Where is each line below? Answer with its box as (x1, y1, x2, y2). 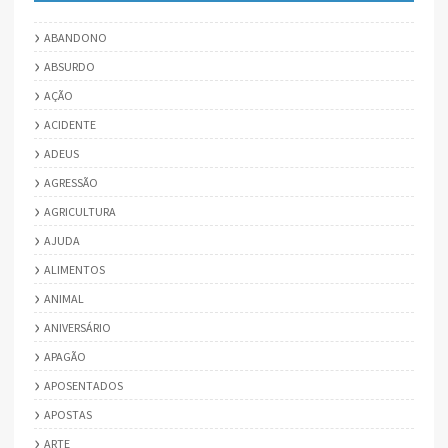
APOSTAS (44, 406, 92, 422)
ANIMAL (44, 290, 84, 306)
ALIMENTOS (44, 261, 105, 277)
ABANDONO (44, 29, 107, 45)
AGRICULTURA (44, 203, 116, 219)
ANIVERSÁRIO (44, 319, 111, 335)
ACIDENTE (44, 116, 96, 132)
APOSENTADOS (44, 377, 123, 393)
